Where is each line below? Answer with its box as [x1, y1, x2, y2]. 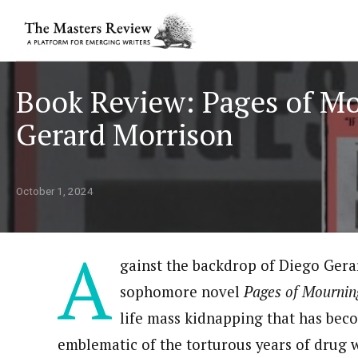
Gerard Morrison [16, 114, 233, 154]
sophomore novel [119, 281, 244, 301]
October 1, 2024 [16, 185, 93, 198]
